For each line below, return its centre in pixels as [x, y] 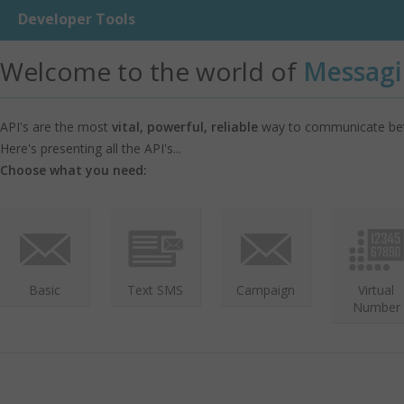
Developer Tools [77, 19]
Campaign [266, 289]
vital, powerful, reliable [185, 127]
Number [376, 307]
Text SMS [156, 289]
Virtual [376, 289]
